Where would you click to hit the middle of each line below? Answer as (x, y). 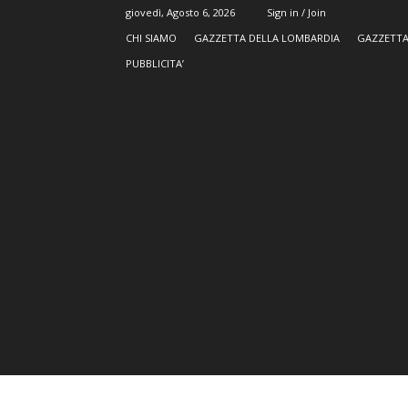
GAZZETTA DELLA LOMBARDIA (267, 38)
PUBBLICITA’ (155, 63)
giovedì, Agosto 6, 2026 (180, 12)
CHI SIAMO (151, 38)
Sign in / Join (296, 12)
